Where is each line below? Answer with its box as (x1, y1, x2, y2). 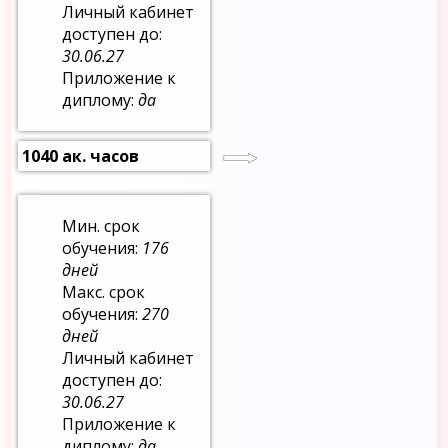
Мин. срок (62, 215, 141, 238)
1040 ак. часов (22, 145, 140, 168)
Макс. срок (62, 281, 146, 304)
